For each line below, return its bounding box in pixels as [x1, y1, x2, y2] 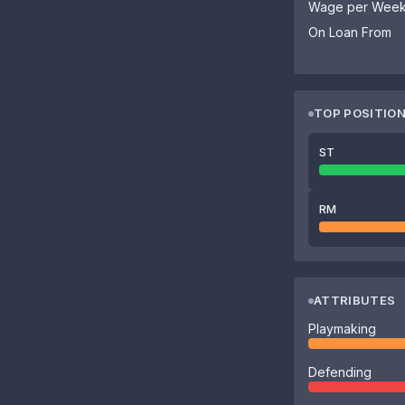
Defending [308, 364, 372, 380]
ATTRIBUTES [314, 293, 396, 307]
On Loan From [308, 24, 391, 40]
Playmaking [308, 321, 376, 336]
